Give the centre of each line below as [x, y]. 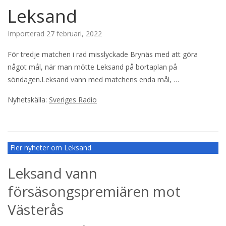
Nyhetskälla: [28, 99]
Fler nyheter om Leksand [51, 147]
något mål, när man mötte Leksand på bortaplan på [92, 67]
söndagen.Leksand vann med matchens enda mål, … [93, 79]
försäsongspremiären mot [94, 191]
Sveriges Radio [73, 99]
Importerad [27, 33]
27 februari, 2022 [74, 33]
